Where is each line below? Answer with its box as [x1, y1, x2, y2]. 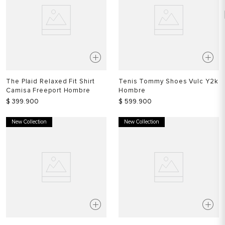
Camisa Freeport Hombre [6, 86, 91, 94]
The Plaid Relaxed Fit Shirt [6, 77, 95, 85]
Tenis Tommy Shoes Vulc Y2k [119, 77, 218, 85]
